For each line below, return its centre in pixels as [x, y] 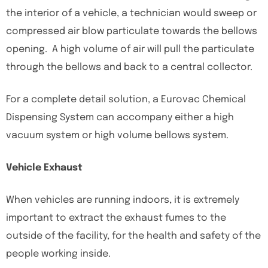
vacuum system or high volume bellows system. [117, 135]
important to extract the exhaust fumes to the [116, 218]
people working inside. [60, 254]
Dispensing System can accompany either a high [120, 118]
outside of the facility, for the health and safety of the [133, 236]
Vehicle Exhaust [44, 168]
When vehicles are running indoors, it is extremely [123, 200]
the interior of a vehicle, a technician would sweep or [131, 13]
